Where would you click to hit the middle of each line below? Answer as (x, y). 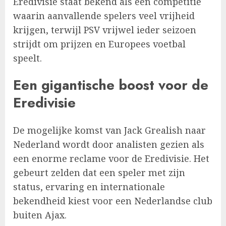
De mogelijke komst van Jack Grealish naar (109, 130)
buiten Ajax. (40, 215)
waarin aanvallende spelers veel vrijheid (104, 15)
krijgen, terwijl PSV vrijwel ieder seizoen (105, 30)
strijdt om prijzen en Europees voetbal (99, 44)
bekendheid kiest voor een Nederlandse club (113, 201)
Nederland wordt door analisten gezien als (109, 144)
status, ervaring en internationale (89, 186)
